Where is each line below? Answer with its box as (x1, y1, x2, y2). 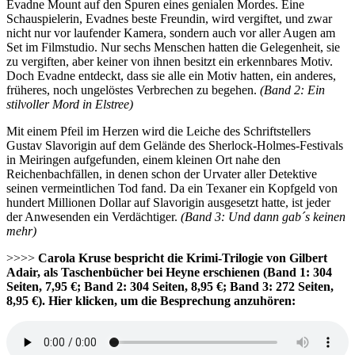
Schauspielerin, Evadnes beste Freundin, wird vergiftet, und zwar (6, 11, 332, 25)
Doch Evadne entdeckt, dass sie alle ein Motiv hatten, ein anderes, (6, 68, 336, 82)
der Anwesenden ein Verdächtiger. (6, 209, 181, 223)
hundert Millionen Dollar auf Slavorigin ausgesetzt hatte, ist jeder (6, 195, 330, 209)
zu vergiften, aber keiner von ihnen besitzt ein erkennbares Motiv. (6, 54, 333, 68)
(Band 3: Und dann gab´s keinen (181, 209, 345, 223)
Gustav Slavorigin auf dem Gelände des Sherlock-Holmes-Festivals (6, 138, 343, 152)
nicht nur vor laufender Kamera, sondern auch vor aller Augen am (6, 25, 335, 40)
